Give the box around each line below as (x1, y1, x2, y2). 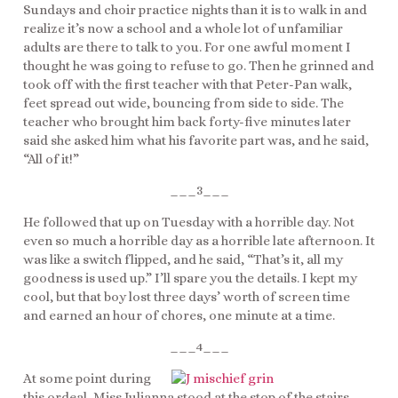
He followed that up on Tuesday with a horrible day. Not (23, 213, 354, 230)
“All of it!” (23, 150, 79, 167)
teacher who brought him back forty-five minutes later (23, 113, 351, 130)
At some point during (23, 370, 151, 386)
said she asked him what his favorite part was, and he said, (23, 131, 369, 148)
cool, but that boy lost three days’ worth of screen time (23, 288, 350, 305)
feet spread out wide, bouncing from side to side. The (23, 94, 344, 111)
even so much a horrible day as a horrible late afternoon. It (23, 232, 375, 249)
